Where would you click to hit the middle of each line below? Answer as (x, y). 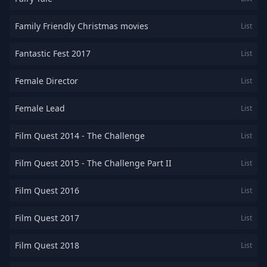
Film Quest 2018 (47, 245)
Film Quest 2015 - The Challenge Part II (93, 163)
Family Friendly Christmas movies (82, 26)
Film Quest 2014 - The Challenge (80, 136)
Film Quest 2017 (47, 218)
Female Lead (40, 108)
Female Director (46, 81)
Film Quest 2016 (47, 190)
